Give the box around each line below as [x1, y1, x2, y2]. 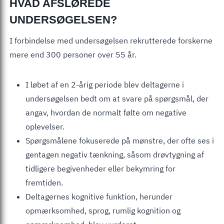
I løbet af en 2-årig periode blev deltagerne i [25, 79, 184, 89]
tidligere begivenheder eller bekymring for [25, 163, 175, 173]
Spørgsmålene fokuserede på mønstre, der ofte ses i [25, 135, 214, 145]
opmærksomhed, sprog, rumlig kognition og [25, 205, 180, 215]
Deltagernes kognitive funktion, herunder [25, 191, 172, 201]
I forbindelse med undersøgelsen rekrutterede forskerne [9, 35, 212, 45]
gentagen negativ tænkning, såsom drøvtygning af [25, 149, 204, 159]
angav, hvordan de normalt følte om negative [25, 107, 186, 117]
